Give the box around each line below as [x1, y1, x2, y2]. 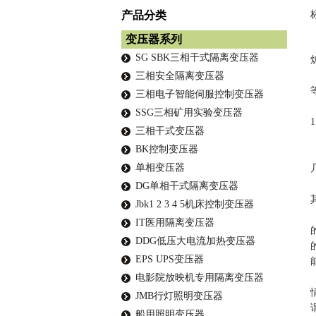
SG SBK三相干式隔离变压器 [135, 52, 259, 63]
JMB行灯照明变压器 [135, 291, 223, 301]
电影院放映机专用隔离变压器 [135, 272, 264, 283]
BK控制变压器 [135, 144, 198, 154]
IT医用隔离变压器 [135, 217, 214, 228]
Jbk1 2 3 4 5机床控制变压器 [135, 199, 254, 209]
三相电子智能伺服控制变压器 [135, 89, 264, 99]
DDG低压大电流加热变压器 [135, 236, 255, 246]
